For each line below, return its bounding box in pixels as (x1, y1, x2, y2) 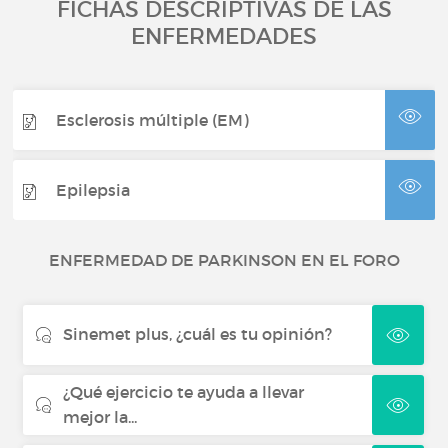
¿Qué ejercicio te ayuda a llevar (63, 382, 305, 402)
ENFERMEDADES (131, 23, 317, 50)
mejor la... (63, 407, 138, 427)
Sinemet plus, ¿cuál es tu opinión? (63, 324, 333, 344)
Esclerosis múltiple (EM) (56, 109, 250, 130)
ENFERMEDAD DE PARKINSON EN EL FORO (48, 250, 400, 270)
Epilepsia (56, 179, 131, 200)
